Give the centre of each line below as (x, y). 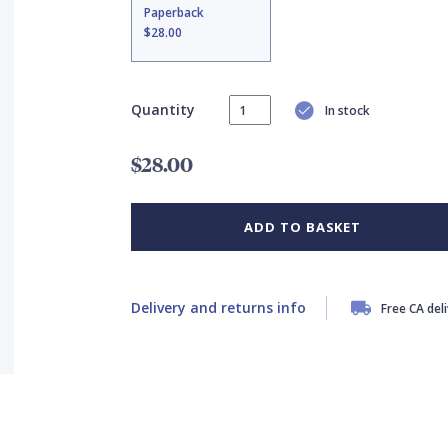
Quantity (162, 109)
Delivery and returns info (218, 307)
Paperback (173, 12)
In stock (347, 110)
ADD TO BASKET (303, 227)
